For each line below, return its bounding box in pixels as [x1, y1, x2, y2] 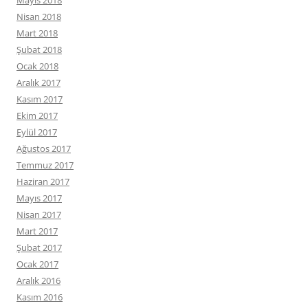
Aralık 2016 [16, 274, 60, 287]
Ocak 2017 [16, 258, 58, 270]
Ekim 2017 [16, 109, 58, 122]
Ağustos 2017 [16, 142, 71, 155]
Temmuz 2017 [16, 159, 74, 171]
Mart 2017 [16, 225, 58, 237]
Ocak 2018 [16, 60, 58, 72]
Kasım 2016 [16, 291, 63, 303]
